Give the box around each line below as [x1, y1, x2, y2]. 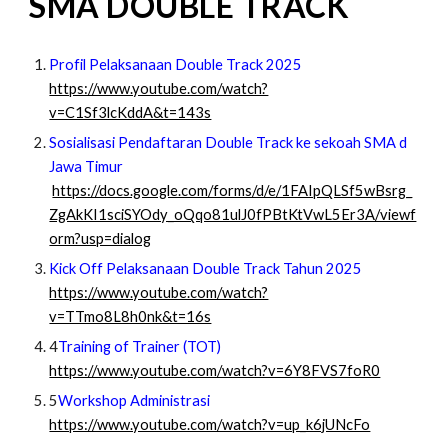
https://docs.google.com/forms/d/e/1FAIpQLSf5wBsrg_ [52, 182, 413, 199]
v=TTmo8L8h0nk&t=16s [49, 308, 212, 325]
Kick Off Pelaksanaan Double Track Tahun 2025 [49, 260, 363, 277]
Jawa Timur [49, 158, 124, 175]
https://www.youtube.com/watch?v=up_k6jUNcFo [49, 416, 371, 433]
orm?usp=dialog [49, 230, 152, 247]
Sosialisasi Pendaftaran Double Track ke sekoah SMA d [49, 134, 408, 151]
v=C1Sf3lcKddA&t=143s [49, 104, 212, 121]
